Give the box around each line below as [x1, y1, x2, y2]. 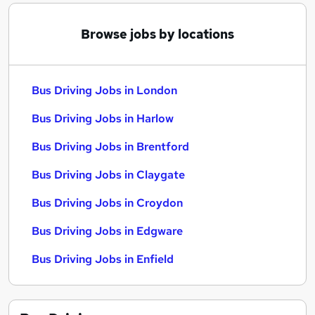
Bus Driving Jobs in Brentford [32, 139, 189, 154]
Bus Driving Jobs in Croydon [32, 195, 183, 210]
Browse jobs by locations [81, 26, 234, 42]
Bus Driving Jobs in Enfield [32, 252, 174, 266]
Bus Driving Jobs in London [32, 83, 177, 98]
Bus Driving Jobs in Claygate [32, 167, 185, 182]
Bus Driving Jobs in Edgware [32, 224, 183, 238]
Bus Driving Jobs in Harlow [32, 111, 174, 126]
